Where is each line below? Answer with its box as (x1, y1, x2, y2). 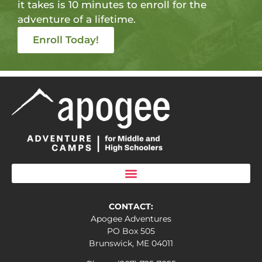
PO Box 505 (107, 226, 155, 237)
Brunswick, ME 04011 (89, 238, 173, 249)
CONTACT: (109, 201, 153, 212)
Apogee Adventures (91, 213, 171, 225)
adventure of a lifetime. (18, 13, 136, 25)
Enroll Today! (33, 34, 99, 46)
